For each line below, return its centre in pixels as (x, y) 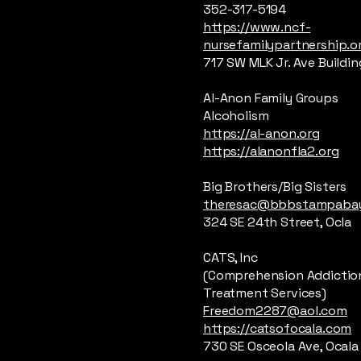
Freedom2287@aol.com (275, 311)
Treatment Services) (265, 293)
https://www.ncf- (257, 27)
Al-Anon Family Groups (271, 98)
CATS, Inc (230, 257)
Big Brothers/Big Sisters (275, 187)
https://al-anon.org (261, 133)
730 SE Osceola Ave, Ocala (281, 346)
